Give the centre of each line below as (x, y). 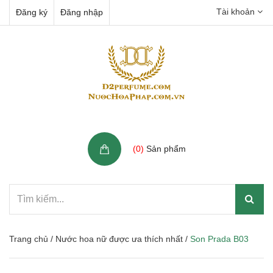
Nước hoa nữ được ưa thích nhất (119, 239)
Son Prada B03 (219, 239)
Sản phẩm (165, 149)
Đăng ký (32, 12)
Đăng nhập (82, 12)
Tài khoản (237, 12)
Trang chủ (29, 239)
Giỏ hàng (152, 136)
